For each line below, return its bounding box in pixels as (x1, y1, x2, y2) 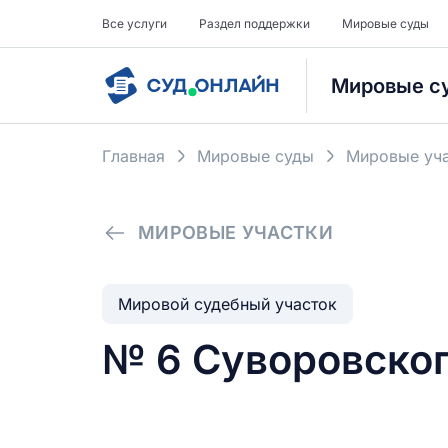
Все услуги (102, 16, 167, 31)
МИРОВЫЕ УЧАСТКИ (137, 222, 334, 243)
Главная (102, 146, 165, 166)
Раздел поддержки (199, 16, 310, 31)
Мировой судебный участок (118, 294, 337, 314)
